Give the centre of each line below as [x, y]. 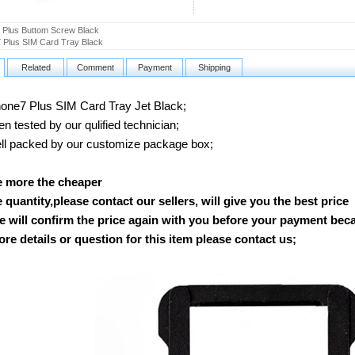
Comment [95, 67]
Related [36, 67]
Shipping [214, 67]
